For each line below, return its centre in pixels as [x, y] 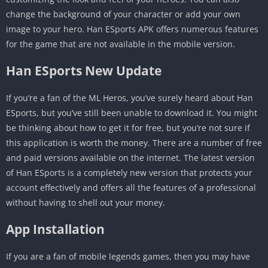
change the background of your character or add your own [123, 14]
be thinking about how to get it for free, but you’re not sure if [128, 127]
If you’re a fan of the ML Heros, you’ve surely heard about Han [130, 98]
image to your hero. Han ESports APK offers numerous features [132, 29]
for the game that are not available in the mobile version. [121, 44]
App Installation [55, 229]
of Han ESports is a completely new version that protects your [129, 172]
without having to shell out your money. [86, 202]
